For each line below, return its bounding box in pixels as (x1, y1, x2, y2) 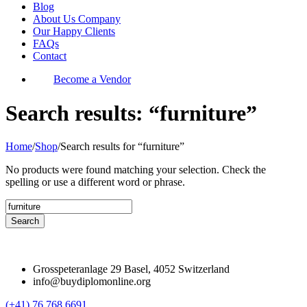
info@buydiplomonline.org (33, 275, 151, 288)
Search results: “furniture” (5, 100, 257, 125)
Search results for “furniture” (60, 140, 184, 153)
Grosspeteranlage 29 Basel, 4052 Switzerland (33, 263, 230, 275)
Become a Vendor (53, 73, 131, 86)
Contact (33, 50, 66, 62)
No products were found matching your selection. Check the (5, 164, 266, 176)
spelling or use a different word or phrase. (5, 176, 185, 188)
